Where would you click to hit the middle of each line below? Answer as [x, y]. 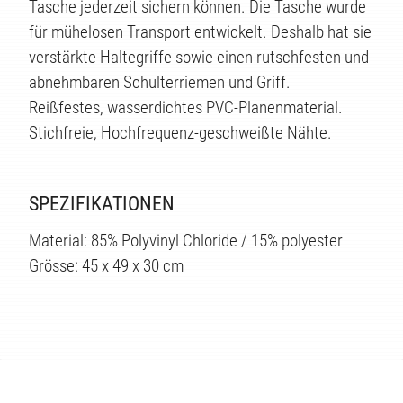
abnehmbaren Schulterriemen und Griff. [160, 83]
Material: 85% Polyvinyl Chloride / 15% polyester [186, 241]
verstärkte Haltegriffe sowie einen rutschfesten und [199, 58]
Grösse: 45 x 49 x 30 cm [106, 266]
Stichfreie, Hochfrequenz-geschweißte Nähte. [180, 133]
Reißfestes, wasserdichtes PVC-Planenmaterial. [186, 108]
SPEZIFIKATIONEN [102, 204]
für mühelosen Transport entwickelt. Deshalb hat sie [200, 32]
